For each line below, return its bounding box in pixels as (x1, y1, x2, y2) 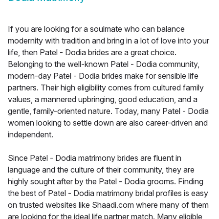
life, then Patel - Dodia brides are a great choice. (8, 47, 176, 58)
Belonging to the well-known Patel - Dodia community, (8, 59, 199, 69)
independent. (8, 130, 53, 140)
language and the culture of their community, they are (8, 165, 195, 175)
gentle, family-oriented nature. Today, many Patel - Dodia (8, 106, 209, 116)
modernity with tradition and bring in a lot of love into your (8, 36, 209, 46)
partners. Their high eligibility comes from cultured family (8, 83, 204, 93)
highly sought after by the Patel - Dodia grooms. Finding (8, 176, 203, 187)
